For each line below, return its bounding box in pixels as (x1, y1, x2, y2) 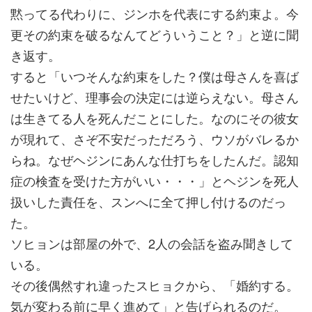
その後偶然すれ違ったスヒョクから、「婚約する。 (10, 276, 299, 294)
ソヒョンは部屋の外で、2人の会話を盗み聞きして (10, 234, 293, 252)
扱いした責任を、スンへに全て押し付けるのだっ (10, 192, 286, 210)
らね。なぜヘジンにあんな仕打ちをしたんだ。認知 (10, 150, 299, 169)
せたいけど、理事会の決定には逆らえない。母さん (10, 88, 299, 106)
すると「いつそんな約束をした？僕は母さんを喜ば (10, 67, 299, 85)
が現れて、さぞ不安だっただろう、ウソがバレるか (10, 130, 299, 148)
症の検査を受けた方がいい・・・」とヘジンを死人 (10, 171, 299, 189)
